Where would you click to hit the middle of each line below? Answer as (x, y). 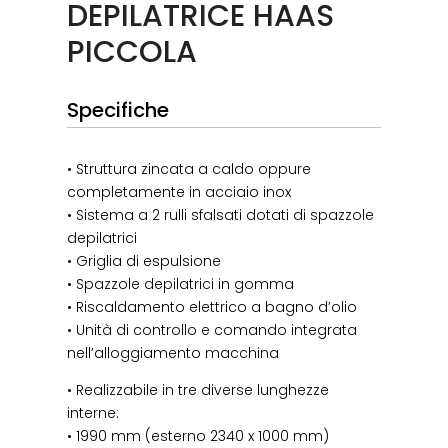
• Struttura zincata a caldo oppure (189, 168)
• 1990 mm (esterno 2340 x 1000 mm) (198, 435)
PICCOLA (132, 51)
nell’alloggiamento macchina (173, 352)
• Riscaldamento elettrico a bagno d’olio (212, 306)
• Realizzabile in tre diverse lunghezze (198, 389)
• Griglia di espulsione (144, 260)
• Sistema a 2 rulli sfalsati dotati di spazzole (221, 214)
